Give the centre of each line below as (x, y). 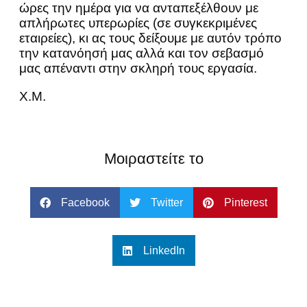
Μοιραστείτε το (153, 159)
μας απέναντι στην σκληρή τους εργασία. (138, 69)
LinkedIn (164, 250)
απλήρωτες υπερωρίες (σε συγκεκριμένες (138, 23)
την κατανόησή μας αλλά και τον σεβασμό (142, 53)
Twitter (167, 202)
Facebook (85, 202)
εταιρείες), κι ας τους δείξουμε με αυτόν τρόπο (150, 38)
